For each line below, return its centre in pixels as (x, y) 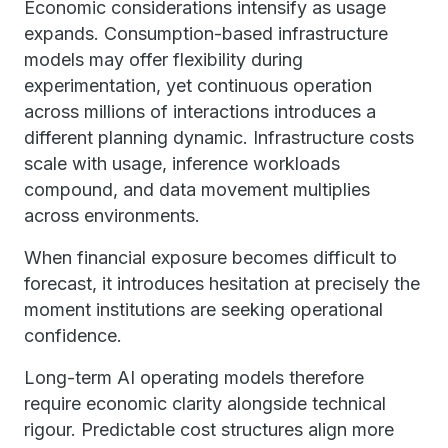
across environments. (112, 215)
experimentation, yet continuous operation (198, 85)
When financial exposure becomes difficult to (210, 257)
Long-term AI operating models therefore (194, 377)
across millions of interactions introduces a (200, 111)
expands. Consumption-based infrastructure (206, 33)
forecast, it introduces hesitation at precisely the (222, 283)
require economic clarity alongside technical (205, 403)
